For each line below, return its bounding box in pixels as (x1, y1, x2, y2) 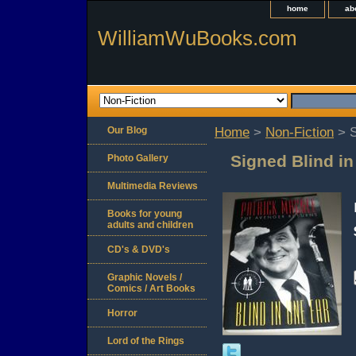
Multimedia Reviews (107, 180, 198, 192)
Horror (107, 308, 137, 319)
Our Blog (107, 125, 147, 137)
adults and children (107, 219, 193, 231)
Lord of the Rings (107, 335, 184, 347)
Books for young (107, 208, 182, 220)
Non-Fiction (265, 125, 334, 141)
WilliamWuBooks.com (98, 26, 297, 50)
